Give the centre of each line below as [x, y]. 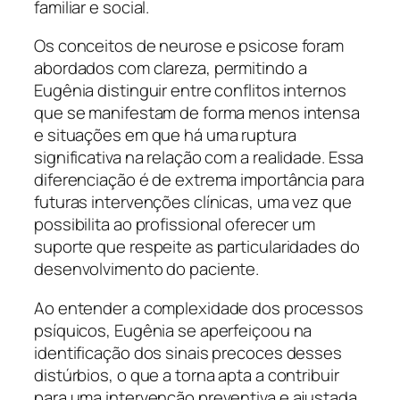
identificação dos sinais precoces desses [188, 352]
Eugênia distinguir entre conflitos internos [190, 91]
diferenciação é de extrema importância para [199, 180]
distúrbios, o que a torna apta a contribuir [187, 375]
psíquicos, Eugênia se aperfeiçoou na [173, 330]
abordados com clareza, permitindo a [171, 68]
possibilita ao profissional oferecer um [175, 225]
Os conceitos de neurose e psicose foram [189, 46]
